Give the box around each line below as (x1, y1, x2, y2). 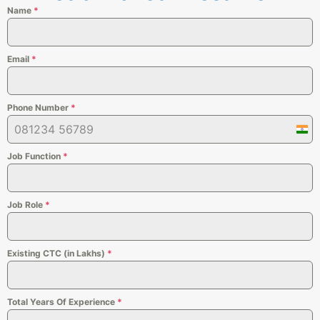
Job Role (7, 199, 45, 210)
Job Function (7, 150, 63, 161)
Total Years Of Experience (7, 296, 117, 307)
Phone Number (7, 101, 71, 113)
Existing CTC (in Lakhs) (7, 247, 107, 259)
